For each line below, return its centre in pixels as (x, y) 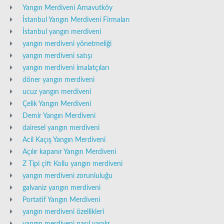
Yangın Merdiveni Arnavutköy (67, 8)
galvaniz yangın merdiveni (61, 188)
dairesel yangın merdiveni (61, 128)
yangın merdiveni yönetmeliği (67, 44)
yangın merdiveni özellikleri (63, 212)
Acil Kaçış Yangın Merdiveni (64, 140)
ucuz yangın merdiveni (57, 92)
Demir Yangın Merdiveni (59, 116)
